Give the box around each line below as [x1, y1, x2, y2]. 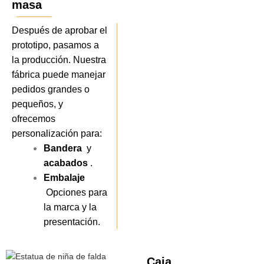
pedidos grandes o [12, 84, 90, 94]
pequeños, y [12, 98, 63, 109]
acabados [44, 157, 91, 168]
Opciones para [44, 187, 108, 197]
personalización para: [12, 128, 102, 138]
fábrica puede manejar [12, 69, 105, 80]
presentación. [44, 216, 101, 227]
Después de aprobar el [12, 25, 107, 35]
